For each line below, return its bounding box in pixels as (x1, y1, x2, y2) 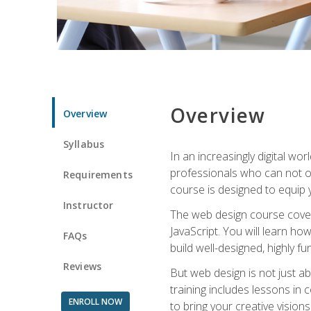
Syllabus (63, 137, 105, 151)
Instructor (63, 198, 114, 212)
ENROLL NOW (68, 295, 122, 308)
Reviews (63, 259, 102, 273)
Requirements (63, 167, 133, 181)
